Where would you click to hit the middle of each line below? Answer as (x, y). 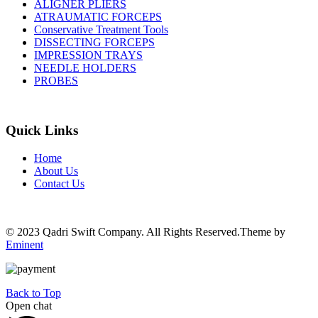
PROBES (56, 81)
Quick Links (42, 131)
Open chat (29, 306)
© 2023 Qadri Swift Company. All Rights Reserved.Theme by (146, 232)
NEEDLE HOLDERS (85, 68)
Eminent (24, 245)
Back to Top (33, 293)
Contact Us (59, 184)
